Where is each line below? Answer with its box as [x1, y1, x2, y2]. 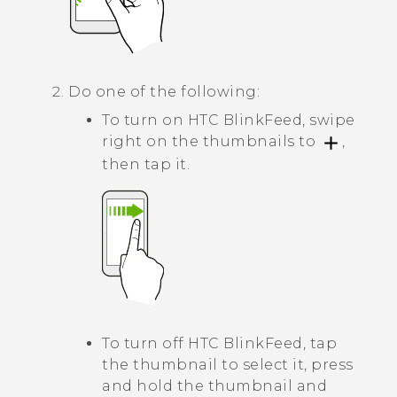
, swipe [302, 112, 355, 129]
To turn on [102, 112, 188, 129]
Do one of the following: [68, 83, 260, 101]
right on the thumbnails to [102, 133, 320, 151]
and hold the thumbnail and [102, 377, 327, 394]
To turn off [102, 334, 188, 352]
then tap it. [102, 155, 190, 173]
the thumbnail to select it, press [102, 355, 354, 373]
